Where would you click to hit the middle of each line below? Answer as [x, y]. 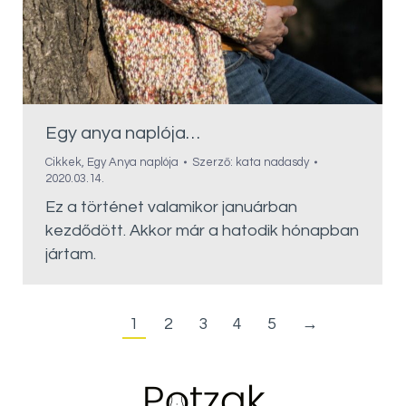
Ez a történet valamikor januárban [171, 208]
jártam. [71, 255]
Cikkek [63, 163]
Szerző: [214, 163]
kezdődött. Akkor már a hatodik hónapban [202, 231]
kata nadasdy [272, 163]
